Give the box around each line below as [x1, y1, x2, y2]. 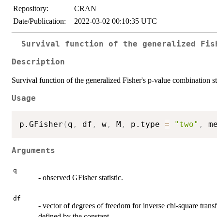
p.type [126, 120, 165, 129]
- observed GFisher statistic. [38, 173, 123, 182]
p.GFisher [19, 120, 63, 129]
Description [12, 57, 65, 66]
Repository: [13, 4, 48, 13]
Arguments [12, 146, 55, 155]
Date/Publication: [13, 17, 66, 25]
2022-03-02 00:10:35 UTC [74, 17, 157, 25]
